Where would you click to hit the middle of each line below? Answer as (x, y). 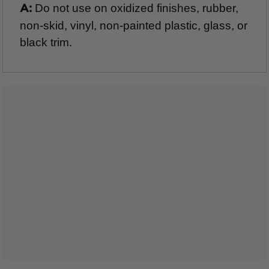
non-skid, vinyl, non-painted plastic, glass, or (134, 26)
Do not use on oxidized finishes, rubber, (135, 8)
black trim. (46, 43)
